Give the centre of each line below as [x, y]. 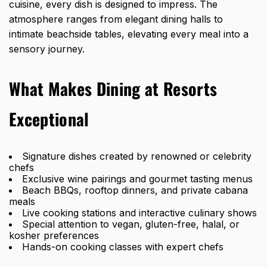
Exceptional [49, 119]
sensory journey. [47, 49]
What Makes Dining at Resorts [113, 88]
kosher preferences [54, 235]
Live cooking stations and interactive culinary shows [139, 212]
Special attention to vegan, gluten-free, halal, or [131, 224]
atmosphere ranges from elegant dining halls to [116, 19]
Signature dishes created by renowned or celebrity [137, 156]
